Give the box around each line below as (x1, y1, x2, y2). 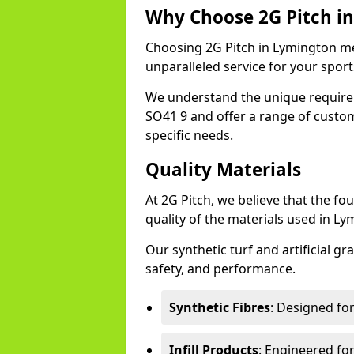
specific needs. (145, 126, 233, 144)
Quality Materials (145, 157, 301, 182)
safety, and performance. (145, 260, 296, 277)
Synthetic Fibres (169, 299, 270, 316)
